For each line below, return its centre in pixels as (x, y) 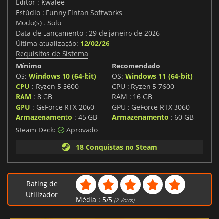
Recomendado (136, 66)
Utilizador (42, 195)
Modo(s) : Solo (38, 23)
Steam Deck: (37, 130)
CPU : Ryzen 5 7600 (143, 87)
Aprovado (81, 130)
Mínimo (29, 66)
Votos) (127, 200)
